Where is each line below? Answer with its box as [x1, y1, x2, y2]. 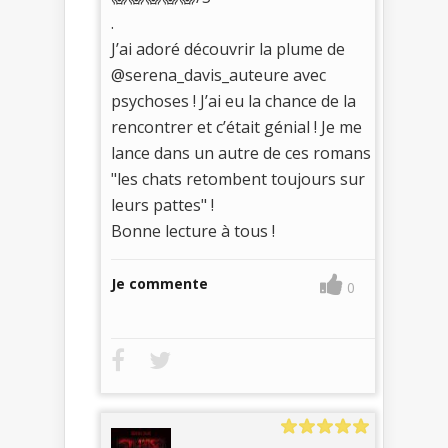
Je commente [111, 273, 208, 293]
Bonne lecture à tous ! [111, 219, 275, 242]
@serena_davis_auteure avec [111, 63, 326, 86]
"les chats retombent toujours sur [111, 167, 365, 190]
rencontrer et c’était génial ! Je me [111, 115, 362, 138]
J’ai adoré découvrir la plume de [111, 37, 345, 60]
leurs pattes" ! [111, 193, 214, 216]
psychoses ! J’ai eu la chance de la [111, 89, 356, 112]
